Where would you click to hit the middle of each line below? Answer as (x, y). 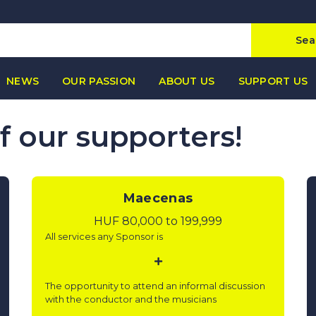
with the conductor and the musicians (130, 299)
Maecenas (158, 198)
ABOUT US (187, 81)
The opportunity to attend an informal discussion (155, 286)
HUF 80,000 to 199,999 (158, 221)
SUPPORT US (273, 81)
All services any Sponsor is (104, 237)
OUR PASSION (99, 81)
